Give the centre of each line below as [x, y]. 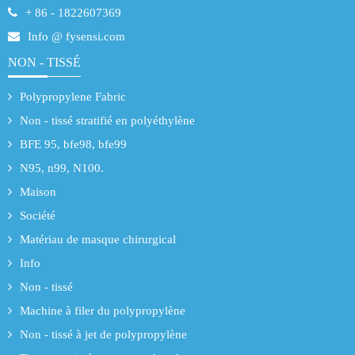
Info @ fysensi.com [76, 36]
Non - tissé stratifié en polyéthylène [107, 120]
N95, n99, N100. [62, 168]
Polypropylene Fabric [73, 96]
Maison [38, 191]
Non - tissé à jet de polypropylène [103, 334]
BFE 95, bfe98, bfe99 [73, 144]
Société [38, 215]
